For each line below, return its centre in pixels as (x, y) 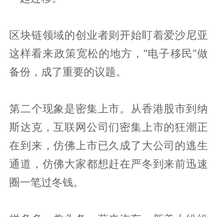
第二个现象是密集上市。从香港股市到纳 (108, 108)
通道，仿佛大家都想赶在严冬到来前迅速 (108, 163)
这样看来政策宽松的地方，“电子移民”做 (108, 53)
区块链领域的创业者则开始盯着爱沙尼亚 (108, 35)
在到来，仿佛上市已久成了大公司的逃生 (108, 145)
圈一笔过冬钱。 (47, 182)
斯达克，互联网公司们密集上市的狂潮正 (108, 127)
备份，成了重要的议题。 (68, 71)
